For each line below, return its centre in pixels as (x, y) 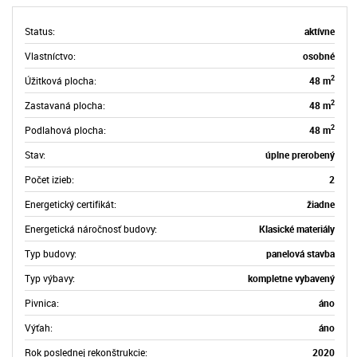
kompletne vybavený (291, 278)
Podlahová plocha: (65, 129)
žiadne (321, 204)
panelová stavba (300, 253)
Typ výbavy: (50, 278)
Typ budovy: (51, 253)
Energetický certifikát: (71, 204)
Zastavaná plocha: (65, 105)
